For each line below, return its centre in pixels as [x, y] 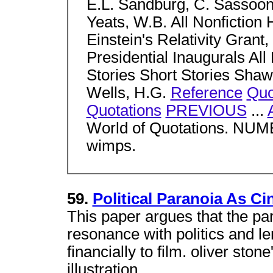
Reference [206, 93]
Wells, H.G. [128, 93]
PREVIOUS [206, 110]
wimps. [111, 146]
